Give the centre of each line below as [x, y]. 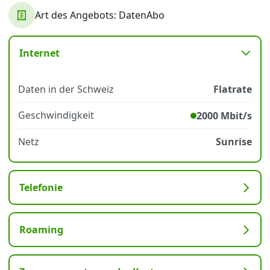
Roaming [41, 230]
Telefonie [41, 187]
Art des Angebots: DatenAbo [100, 15]
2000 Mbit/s [224, 116]
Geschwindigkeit [56, 115]
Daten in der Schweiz [66, 89]
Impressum [110, 37]
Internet [39, 53]
